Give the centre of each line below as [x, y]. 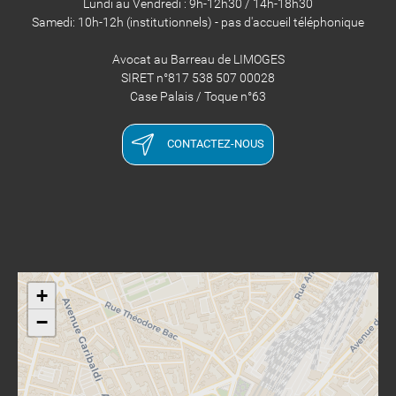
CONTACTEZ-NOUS [216, 144]
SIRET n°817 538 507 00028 [198, 78]
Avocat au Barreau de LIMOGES [198, 60]
